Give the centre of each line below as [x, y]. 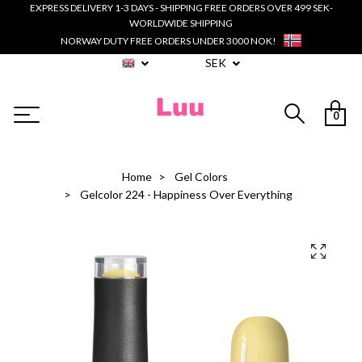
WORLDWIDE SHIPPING [181, 23]
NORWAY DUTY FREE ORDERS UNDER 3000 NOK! [168, 40]
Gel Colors [201, 177]
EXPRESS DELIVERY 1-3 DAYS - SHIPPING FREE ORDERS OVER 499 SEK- [181, 8]
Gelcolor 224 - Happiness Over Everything [185, 195]
